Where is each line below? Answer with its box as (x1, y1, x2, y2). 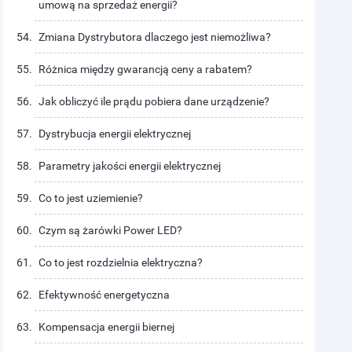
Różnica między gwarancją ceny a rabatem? (38, 63, 253, 75)
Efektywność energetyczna (38, 288, 170, 301)
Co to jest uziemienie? (38, 192, 144, 204)
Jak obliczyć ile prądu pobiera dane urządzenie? (38, 95, 270, 108)
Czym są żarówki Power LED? (38, 224, 183, 236)
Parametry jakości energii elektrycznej (38, 159, 222, 172)
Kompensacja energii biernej (38, 321, 175, 333)
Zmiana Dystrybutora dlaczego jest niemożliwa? (38, 31, 272, 43)
